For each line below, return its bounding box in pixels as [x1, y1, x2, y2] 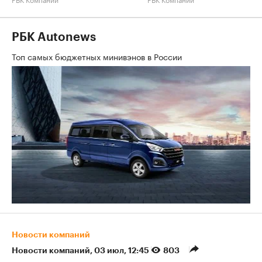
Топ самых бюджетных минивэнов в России [12, 50, 184, 63]
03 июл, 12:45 [94, 246, 151, 255]
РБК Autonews [12, 32, 96, 44]
